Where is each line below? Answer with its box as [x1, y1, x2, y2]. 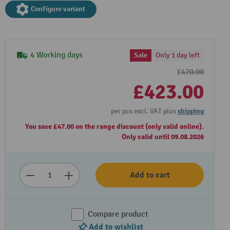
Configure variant [31, 5, 85, 13]
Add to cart [129, 170, 170, 180]
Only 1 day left [156, 51, 200, 60]
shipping [178, 107, 204, 116]
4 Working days [30, 50, 83, 60]
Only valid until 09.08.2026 [122, 132, 204, 141]
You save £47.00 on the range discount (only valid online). [25, 122, 204, 131]
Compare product [88, 209, 148, 219]
